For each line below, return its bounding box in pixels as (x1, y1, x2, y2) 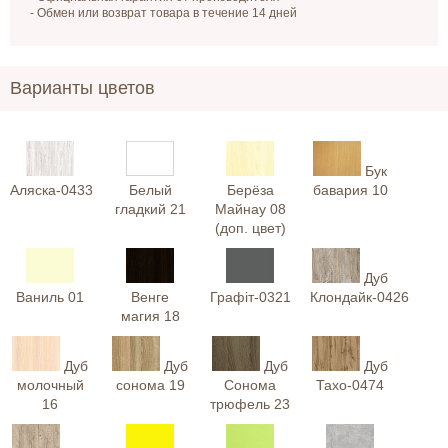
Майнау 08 (214, 201, 286, 218)
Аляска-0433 (10, 182, 93, 199)
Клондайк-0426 (310, 289, 409, 306)
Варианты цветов (10, 78, 155, 99)
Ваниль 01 (16, 289, 84, 306)
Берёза (226, 182, 274, 199)
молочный (16, 376, 84, 393)
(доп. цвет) (214, 220, 286, 237)
